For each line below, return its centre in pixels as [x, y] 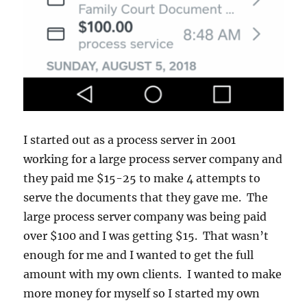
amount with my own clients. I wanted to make [153, 274]
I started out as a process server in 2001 [130, 140]
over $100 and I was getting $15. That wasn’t [146, 236]
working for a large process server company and [153, 159]
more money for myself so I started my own [142, 294]
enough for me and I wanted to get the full [139, 255]
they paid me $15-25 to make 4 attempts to [142, 179]
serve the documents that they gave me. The [146, 198]
